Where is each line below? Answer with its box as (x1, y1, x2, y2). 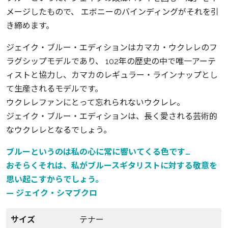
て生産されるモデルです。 (6, 84, 103, 94)
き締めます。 (6, 21, 54, 31)
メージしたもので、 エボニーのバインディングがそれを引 (6, 7, 219, 17)
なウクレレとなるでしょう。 (6, 125, 111, 135)
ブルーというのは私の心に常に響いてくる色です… (6, 147, 190, 157)
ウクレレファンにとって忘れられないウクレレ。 (6, 98, 185, 108)
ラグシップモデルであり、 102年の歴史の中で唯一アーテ (6, 56, 216, 67)
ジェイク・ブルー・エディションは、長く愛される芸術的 (6, 111, 217, 122)
